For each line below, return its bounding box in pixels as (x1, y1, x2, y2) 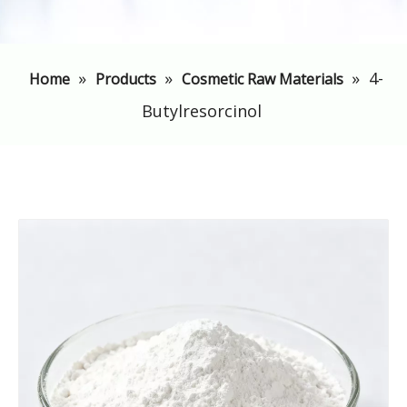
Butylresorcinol (141, 100, 262, 122)
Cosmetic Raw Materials (181, 69, 343, 89)
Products (94, 69, 156, 89)
